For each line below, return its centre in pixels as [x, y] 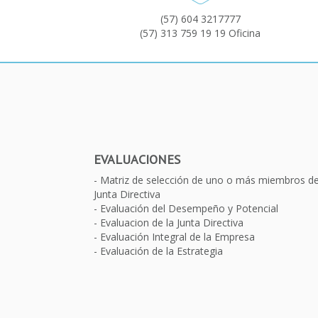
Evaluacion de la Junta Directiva [172, 222]
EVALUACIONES [137, 159]
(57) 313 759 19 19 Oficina [200, 33]
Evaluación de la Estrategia [161, 251]
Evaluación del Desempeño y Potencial [189, 208]
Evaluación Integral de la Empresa [177, 236]
